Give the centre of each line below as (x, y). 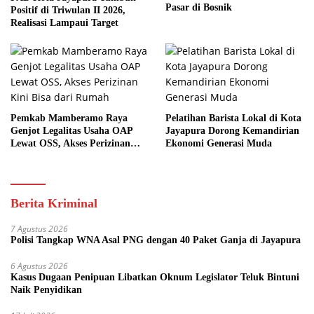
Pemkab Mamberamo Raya (69, 118)
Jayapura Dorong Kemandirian (232, 131)
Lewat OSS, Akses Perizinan (70, 144)
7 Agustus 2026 (39, 229)
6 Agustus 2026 (39, 266)
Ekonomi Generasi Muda (219, 144)
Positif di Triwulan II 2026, (68, 11)
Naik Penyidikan (46, 290)
